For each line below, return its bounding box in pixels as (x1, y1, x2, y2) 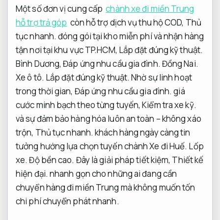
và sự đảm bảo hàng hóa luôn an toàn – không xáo (16, 112, 201, 124)
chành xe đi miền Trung (106, 2, 194, 14)
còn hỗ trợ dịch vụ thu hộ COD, (68, 16, 186, 28)
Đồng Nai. (160, 57, 198, 69)
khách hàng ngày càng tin (93, 126, 191, 138)
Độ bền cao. (29, 154, 75, 165)
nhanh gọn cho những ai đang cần (48, 167, 177, 179)
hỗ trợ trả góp (16, 16, 67, 28)
